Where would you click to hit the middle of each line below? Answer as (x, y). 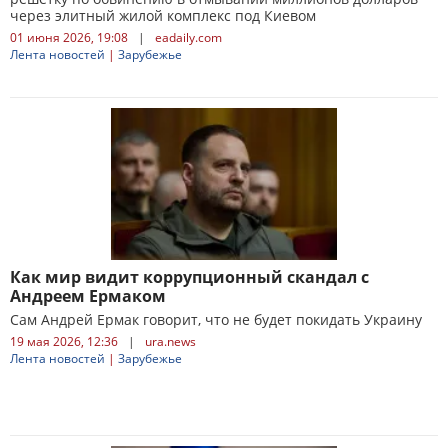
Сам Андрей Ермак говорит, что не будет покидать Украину (216, 319)
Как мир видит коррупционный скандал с (189, 277)
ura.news (170, 341)
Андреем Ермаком (88, 296)
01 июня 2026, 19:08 (69, 37)
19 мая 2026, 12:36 (64, 341)
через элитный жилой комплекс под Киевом (163, 15)
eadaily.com (188, 37)
